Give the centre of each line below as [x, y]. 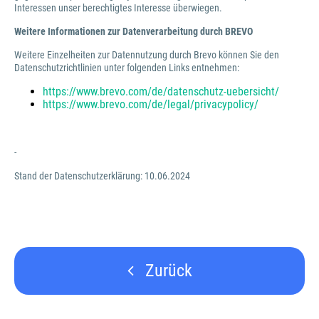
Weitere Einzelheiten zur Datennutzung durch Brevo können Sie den [147, 55]
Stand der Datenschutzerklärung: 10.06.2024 [102, 176]
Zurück [166, 271]
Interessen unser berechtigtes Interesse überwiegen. [118, 8]
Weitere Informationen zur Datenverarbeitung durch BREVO [135, 31]
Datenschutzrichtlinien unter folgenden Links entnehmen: [128, 68]
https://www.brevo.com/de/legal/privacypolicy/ [151, 104]
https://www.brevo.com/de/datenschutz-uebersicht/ [164, 91]
